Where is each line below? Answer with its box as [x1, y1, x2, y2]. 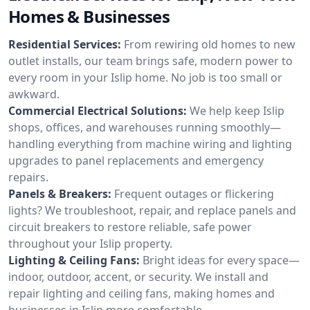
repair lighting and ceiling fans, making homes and [8, 285, 275, 301]
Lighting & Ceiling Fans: [8, 252, 140, 268]
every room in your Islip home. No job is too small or [8, 69, 282, 85]
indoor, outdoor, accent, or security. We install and [8, 268, 268, 284]
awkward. [8, 86, 60, 102]
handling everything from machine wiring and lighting [8, 136, 292, 152]
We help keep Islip [190, 102, 284, 118]
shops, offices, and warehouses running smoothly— [8, 119, 281, 135]
